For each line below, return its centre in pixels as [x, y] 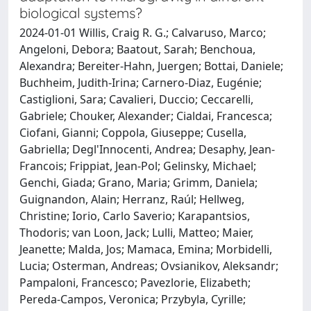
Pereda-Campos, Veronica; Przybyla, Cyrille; [133, 299]
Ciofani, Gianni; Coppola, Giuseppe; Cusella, [133, 133]
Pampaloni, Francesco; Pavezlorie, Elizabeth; [135, 283]
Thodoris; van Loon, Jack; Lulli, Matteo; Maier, [136, 233]
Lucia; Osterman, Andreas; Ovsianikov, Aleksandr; [149, 266]
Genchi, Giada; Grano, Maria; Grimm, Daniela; [138, 183]
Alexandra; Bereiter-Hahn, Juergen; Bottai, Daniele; [151, 66]
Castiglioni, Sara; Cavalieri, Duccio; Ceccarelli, [136, 99]
